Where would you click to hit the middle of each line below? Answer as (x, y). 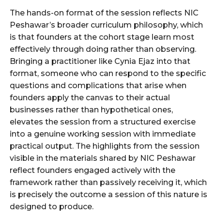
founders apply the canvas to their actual (90, 98)
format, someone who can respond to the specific (108, 74)
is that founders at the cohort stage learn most (102, 37)
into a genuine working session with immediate (103, 134)
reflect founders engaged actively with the (93, 170)
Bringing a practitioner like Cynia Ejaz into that (100, 62)
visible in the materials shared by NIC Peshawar (103, 158)
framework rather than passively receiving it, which (108, 183)
